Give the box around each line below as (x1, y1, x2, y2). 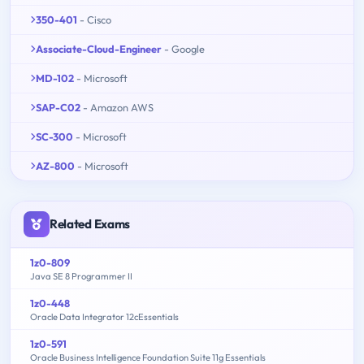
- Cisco (80, 13, 111, 27)
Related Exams (50, 216, 131, 232)
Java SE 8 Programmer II (30, 271, 132, 283)
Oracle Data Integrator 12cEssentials (30, 311, 179, 323)
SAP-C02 (36, 101, 80, 115)
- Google (164, 42, 205, 56)
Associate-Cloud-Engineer (36, 42, 162, 56)
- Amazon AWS (83, 101, 154, 115)
